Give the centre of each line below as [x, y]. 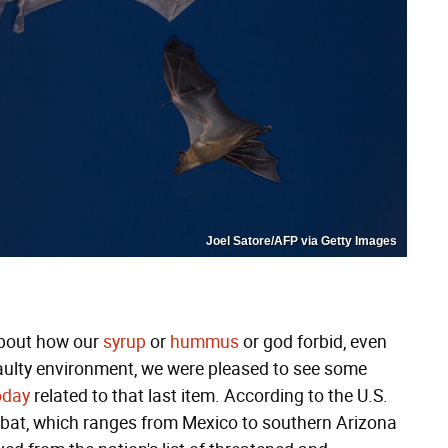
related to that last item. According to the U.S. [209, 396]
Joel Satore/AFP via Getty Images [301, 241]
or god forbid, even [313, 342]
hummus [204, 342]
